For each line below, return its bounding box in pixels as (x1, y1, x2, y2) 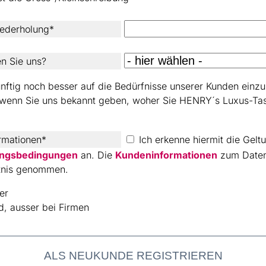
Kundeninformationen (115, 148, 217, 161)
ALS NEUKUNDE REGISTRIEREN (43, 249, 223, 262)
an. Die (78, 148, 115, 161)
